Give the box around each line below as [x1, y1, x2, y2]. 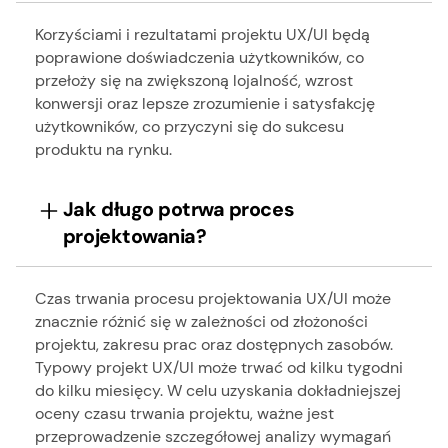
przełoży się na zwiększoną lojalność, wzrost [35, 69, 354, 91]
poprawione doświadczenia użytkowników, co [35, 46, 365, 68]
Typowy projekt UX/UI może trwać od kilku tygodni [35, 356, 404, 378]
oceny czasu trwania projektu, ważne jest [35, 402, 335, 424]
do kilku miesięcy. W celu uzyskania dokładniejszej [35, 379, 402, 401]
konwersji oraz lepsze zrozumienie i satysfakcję [35, 92, 376, 114]
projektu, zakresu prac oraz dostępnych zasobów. [35, 333, 394, 355]
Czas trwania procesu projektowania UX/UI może [35, 287, 392, 309]
